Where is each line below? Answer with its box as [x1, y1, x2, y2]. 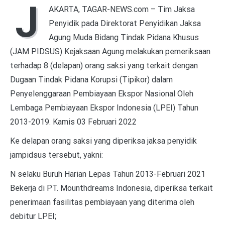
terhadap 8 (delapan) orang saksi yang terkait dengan [10, 60, 198, 70]
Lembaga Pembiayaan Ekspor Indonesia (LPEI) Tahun [10, 102, 198, 113]
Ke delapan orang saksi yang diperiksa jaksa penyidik [10, 136, 197, 146]
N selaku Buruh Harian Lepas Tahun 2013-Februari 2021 [10, 169, 205, 179]
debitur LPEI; [10, 211, 56, 221]
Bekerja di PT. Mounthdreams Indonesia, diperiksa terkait [10, 183, 213, 193]
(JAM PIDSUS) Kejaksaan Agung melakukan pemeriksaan [10, 46, 210, 56]
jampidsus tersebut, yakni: [10, 150, 103, 160]
